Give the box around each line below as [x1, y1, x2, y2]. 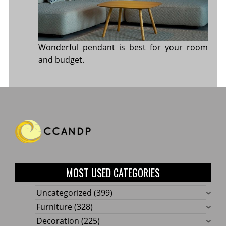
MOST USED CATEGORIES [66, 164, 160, 180]
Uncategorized [36, 187, 92, 198]
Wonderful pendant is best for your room [38, 41, 208, 53]
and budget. [38, 53, 84, 65]
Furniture [36, 201, 72, 212]
